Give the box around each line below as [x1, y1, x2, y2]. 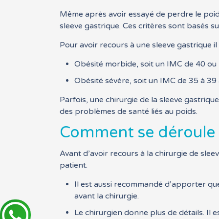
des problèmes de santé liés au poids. [60, 107, 198, 117]
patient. [60, 160, 88, 171]
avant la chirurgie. [74, 191, 139, 201]
